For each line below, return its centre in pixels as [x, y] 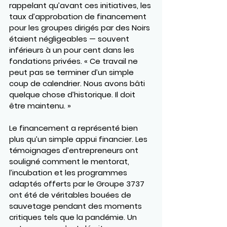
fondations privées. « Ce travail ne [74, 61]
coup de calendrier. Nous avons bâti [78, 83]
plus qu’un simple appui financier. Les [79, 139]
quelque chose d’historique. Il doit [73, 94]
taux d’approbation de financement [79, 16]
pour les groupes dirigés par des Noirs [81, 27]
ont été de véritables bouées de [71, 195]
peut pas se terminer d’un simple [72, 72]
